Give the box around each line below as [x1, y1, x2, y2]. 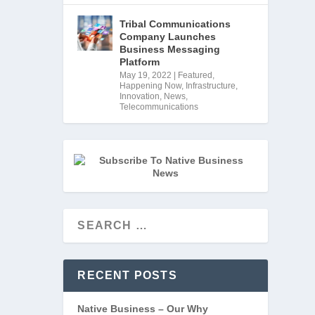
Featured [178, 70, 213, 81]
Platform [120, 56, 160, 68]
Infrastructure [186, 81, 236, 91]
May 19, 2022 [120, 70, 172, 81]
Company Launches [120, 31, 217, 43]
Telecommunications [120, 102, 199, 112]
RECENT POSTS [77, 269, 177, 282]
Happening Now [120, 81, 182, 91]
